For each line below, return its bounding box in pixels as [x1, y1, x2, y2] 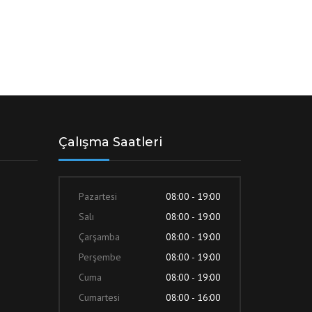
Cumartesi [78, 291, 120, 304]
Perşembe [78, 251, 121, 263]
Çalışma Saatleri [58, 134, 162, 150]
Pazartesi [78, 190, 117, 203]
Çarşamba [78, 231, 120, 243]
